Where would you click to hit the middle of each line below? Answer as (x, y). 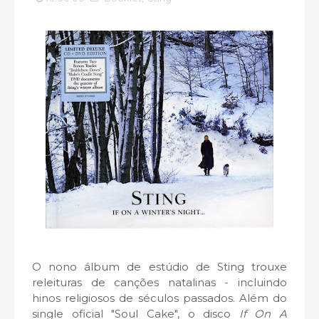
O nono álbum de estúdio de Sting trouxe (159, 267)
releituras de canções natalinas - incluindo (159, 282)
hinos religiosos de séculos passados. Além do (159, 298)
